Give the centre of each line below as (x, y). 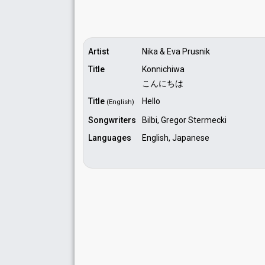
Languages (110, 138)
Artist (98, 51)
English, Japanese (176, 138)
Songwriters (112, 120)
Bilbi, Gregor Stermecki (184, 120)
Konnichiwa (163, 69)
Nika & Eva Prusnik (176, 51)
